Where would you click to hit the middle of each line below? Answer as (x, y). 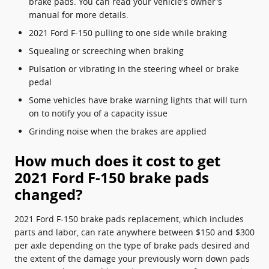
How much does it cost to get (117, 160)
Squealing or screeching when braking (106, 50)
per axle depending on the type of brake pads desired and (132, 245)
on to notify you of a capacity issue (98, 113)
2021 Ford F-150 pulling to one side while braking (128, 32)
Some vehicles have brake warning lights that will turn (138, 100)
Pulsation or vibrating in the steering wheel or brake (134, 68)
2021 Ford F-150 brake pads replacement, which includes (129, 219)
